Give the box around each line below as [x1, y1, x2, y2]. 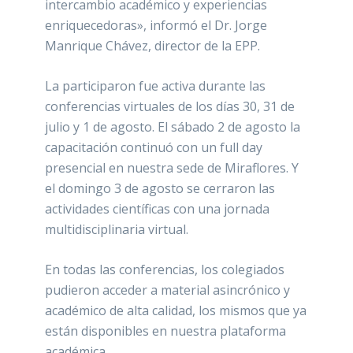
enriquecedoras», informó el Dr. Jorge [45, 17, 268, 35]
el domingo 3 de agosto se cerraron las [45, 180, 276, 198]
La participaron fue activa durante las [45, 77, 266, 95]
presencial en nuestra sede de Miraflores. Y [45, 159, 299, 177]
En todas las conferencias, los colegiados [45, 261, 285, 279]
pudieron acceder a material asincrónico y [45, 281, 291, 299]
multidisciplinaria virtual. [45, 221, 189, 239]
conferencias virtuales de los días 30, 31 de [45, 98, 295, 116]
